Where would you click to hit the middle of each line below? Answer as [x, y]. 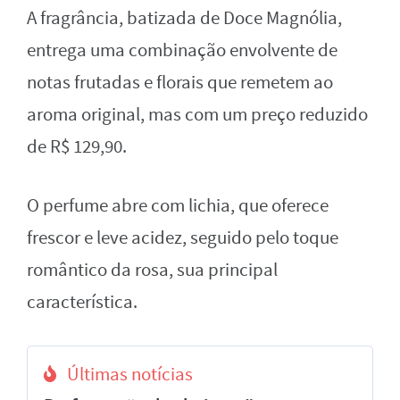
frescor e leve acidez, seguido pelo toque [183, 237]
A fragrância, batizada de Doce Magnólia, [184, 18]
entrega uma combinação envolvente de [182, 50]
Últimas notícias [130, 374]
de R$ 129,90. [77, 146]
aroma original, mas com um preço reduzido [197, 114]
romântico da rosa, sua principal [152, 270]
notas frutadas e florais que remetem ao [180, 82]
